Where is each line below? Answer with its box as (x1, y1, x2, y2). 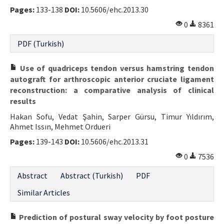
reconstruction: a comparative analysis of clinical (10, 84, 214, 95)
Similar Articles (17, 187, 70, 197)
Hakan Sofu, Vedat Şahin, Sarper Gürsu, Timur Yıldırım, (10, 111, 214, 121)
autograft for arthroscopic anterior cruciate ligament (10, 73, 214, 84)
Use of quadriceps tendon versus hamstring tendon (17, 62, 214, 73)
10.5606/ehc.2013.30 (79, 4, 148, 14)
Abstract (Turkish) (60, 170, 123, 180)
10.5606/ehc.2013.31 (79, 136, 148, 146)
